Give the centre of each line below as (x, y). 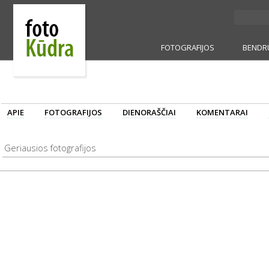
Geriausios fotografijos (50, 148)
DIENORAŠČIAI (149, 112)
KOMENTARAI (222, 112)
